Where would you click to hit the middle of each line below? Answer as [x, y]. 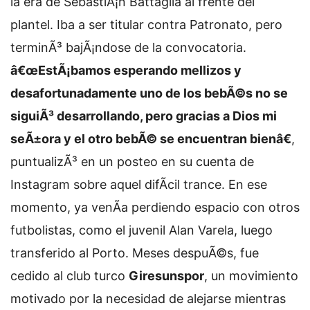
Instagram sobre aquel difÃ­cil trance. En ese [139, 184]
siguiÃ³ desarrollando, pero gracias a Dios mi [144, 116]
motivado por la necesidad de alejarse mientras [148, 298]
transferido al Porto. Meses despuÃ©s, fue [135, 253]
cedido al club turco [70, 275]
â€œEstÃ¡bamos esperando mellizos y [126, 70]
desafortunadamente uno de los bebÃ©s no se [149, 93]
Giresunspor [166, 275]
